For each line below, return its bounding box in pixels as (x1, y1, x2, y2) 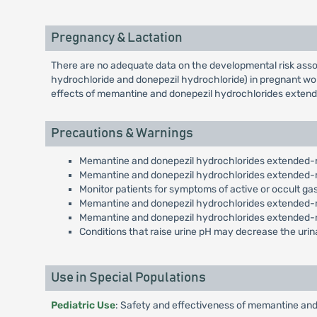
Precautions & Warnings (50, 127, 193, 140)
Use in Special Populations (50, 271, 206, 284)
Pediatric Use (50, 299, 115, 311)
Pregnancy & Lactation (50, 31, 183, 45)
